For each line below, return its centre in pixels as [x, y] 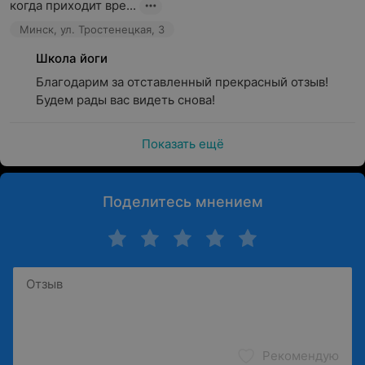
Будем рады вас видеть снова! [125, 100]
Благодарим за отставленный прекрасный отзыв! [182, 82]
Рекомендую [301, 356]
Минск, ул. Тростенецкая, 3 [92, 29]
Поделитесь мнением [182, 202]
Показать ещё [182, 144]
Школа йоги [72, 58]
